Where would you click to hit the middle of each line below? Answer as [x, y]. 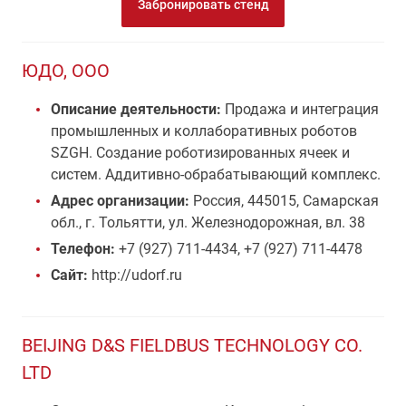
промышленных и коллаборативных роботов [204, 131]
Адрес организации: [122, 201]
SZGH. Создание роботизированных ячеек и [200, 153]
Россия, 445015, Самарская [286, 201]
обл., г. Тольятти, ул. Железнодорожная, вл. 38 [208, 222]
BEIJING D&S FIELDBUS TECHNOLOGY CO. [192, 345]
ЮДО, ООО [66, 71]
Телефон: [83, 249]
